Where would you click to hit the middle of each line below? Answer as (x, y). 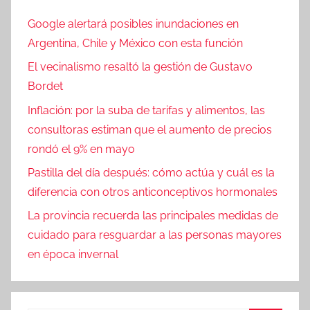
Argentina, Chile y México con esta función (135, 43)
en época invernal (73, 255)
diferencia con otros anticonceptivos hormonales (153, 192)
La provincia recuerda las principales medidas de (153, 216)
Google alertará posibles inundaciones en (133, 24)
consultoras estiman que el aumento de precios (150, 129)
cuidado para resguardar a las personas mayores (155, 235)
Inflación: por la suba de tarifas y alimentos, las (146, 110)
